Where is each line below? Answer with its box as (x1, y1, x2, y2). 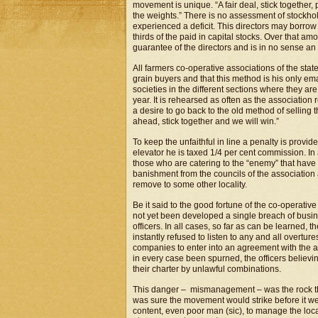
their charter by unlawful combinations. (133, 264, 281, 274)
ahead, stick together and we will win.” (133, 116, 279, 126)
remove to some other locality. (133, 180, 247, 190)
